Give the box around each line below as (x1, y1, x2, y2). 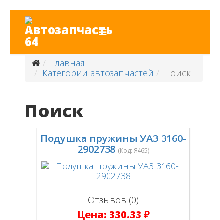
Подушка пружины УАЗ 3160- (40, 132, 187, 145)
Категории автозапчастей (42, 67, 154, 79)
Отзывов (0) (88, 194, 139, 206)
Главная (51, 57, 85, 69)
